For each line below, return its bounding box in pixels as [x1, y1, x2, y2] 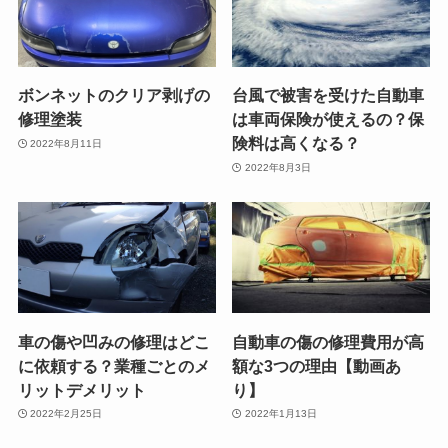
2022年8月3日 [244, 161, 311, 173]
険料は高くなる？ [232, 134, 361, 153]
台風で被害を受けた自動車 [232, 86, 425, 105]
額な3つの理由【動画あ [232, 356, 402, 375]
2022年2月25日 [30, 408, 103, 420]
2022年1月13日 [244, 408, 317, 420]
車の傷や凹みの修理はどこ [17, 332, 210, 351]
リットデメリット [17, 380, 146, 399]
